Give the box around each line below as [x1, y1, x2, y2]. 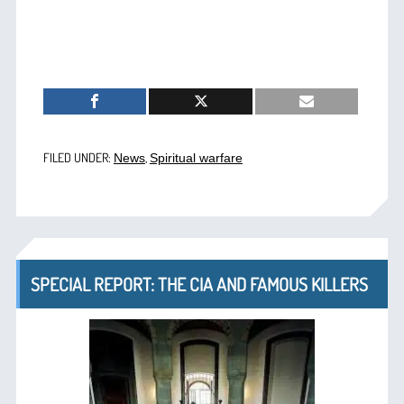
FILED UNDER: [42, 149, 114, 165]
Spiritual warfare [149, 150, 243, 165]
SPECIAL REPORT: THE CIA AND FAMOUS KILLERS [30, 271, 368, 296]
